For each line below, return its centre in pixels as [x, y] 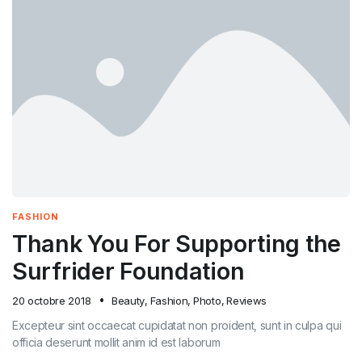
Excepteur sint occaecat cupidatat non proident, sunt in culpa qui [177, 325]
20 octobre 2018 [52, 300]
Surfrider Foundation [128, 271]
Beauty [128, 300]
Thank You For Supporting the [177, 243]
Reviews [246, 300]
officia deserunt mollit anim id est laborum [116, 342]
